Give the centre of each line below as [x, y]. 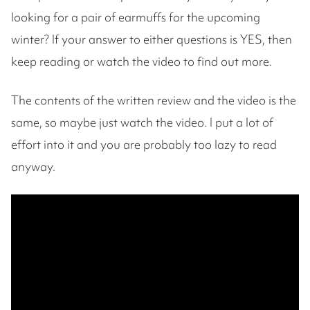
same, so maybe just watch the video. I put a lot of [142, 122]
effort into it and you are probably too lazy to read [144, 144]
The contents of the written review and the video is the [154, 100]
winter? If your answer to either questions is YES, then [152, 39]
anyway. [33, 166]
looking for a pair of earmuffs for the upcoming [136, 17]
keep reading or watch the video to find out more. [142, 61]
